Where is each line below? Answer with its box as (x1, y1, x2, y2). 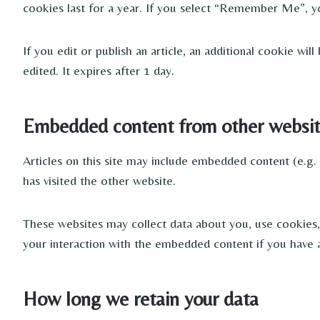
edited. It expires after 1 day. (23, 63, 174, 78)
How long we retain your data (23, 287, 259, 310)
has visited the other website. (23, 173, 176, 188)
